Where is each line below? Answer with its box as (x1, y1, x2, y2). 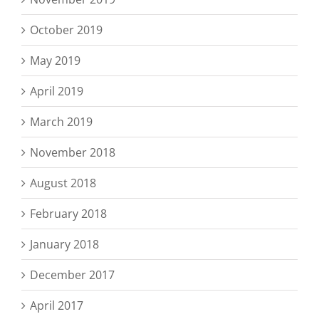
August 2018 (30, 174, 96, 191)
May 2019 (30, 52, 80, 68)
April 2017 (30, 297, 83, 313)
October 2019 (30, 21, 103, 38)
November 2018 (30, 144, 115, 160)
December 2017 (30, 266, 115, 283)
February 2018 (30, 205, 107, 221)
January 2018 (30, 236, 99, 252)
